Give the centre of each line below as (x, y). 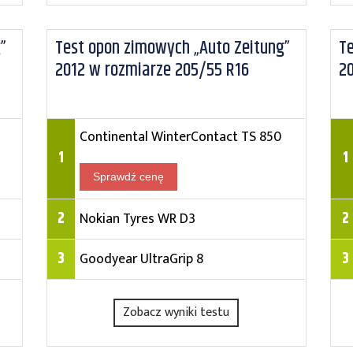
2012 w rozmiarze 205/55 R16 (152, 70)
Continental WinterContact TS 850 (180, 137)
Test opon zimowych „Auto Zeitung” (172, 48)
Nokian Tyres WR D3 (137, 219)
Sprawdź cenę (128, 176)
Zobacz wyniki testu (176, 312)
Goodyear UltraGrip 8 (141, 259)
